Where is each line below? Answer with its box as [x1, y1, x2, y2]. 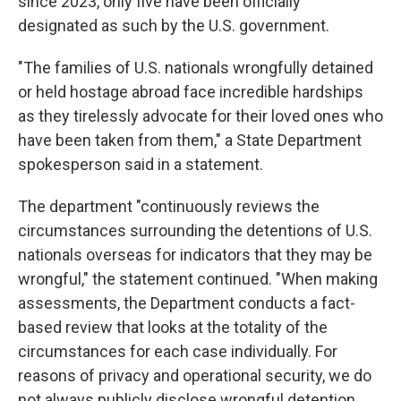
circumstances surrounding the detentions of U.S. [18, 221, 372, 240]
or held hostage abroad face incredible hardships [18, 82, 363, 101]
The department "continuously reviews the [18, 197, 320, 216]
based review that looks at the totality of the [18, 318, 328, 337]
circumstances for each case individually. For [18, 342, 337, 361]
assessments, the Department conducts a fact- [18, 294, 355, 312]
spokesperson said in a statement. [18, 155, 263, 174]
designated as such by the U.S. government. [18, 16, 329, 35]
